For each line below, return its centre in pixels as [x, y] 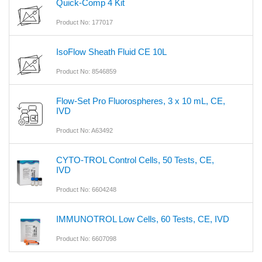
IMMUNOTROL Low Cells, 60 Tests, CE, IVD [143, 219]
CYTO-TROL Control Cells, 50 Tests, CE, [135, 160]
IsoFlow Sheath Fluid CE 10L [111, 52]
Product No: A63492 [85, 131]
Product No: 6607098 [86, 239]
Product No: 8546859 [86, 72]
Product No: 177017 [85, 23]
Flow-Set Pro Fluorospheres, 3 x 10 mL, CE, [141, 101]
